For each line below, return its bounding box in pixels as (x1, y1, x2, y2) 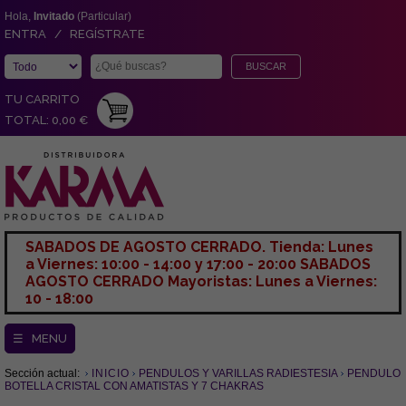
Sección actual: (5, 367, 82, 380)
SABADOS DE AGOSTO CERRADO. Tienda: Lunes (25, 238, 373, 256)
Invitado (34, 10, 74, 23)
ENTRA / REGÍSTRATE (5, 27, 145, 41)
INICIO (92, 367, 130, 380)
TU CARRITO (5, 92, 80, 106)
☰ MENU (13, 332, 67, 345)
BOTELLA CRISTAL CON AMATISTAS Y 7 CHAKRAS (5, 380, 264, 392)
